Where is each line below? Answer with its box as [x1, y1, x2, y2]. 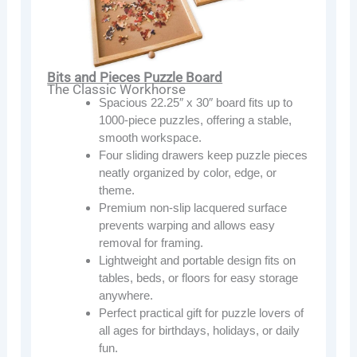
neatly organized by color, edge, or [99, 165, 277, 179]
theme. [99, 182, 135, 197]
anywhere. [99, 288, 154, 302]
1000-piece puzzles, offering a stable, [99, 112, 292, 127]
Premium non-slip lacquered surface [99, 200, 288, 214]
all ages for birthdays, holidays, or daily [99, 323, 300, 337]
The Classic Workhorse [47, 80, 186, 97]
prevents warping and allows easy [99, 218, 276, 232]
